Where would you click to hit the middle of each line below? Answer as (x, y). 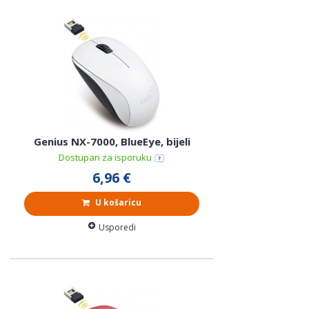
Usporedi (117, 228)
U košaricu (117, 203)
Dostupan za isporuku (106, 158)
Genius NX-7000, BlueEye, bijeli (112, 142)
